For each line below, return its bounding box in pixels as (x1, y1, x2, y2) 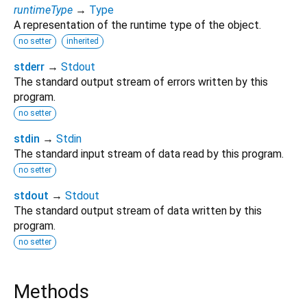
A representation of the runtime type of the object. (14, 18, 261, 32)
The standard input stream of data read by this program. (14, 147, 284, 160)
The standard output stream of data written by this (14, 204, 262, 217)
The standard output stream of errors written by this (14, 75, 268, 88)
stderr (14, 60, 45, 73)
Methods (14, 280, 89, 303)
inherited (66, 36, 99, 46)
